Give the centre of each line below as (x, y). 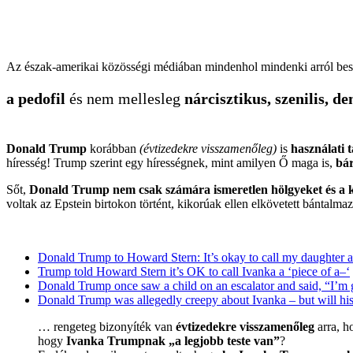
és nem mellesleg (127, 98)
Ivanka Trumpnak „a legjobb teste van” (173, 340)
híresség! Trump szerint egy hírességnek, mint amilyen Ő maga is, (171, 162)
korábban (113, 148)
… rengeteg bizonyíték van (107, 326)
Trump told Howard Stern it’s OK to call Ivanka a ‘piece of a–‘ (194, 271)
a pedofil (38, 98)
